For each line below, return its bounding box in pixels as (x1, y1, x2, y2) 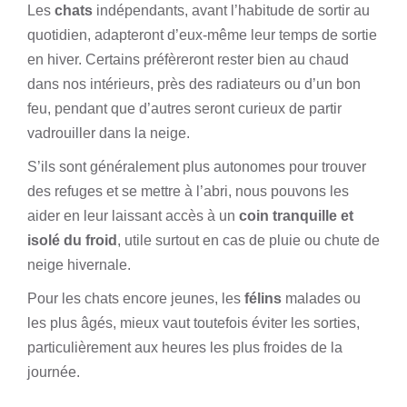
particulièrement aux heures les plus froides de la (27, 340, 342, 355)
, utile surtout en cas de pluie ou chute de (117, 233, 380, 248)
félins (244, 291, 282, 306)
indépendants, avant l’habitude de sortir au (93, 3, 370, 18)
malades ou (282, 291, 361, 306)
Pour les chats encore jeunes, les (27, 291, 244, 306)
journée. (27, 364, 80, 380)
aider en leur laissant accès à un (27, 208, 239, 223)
